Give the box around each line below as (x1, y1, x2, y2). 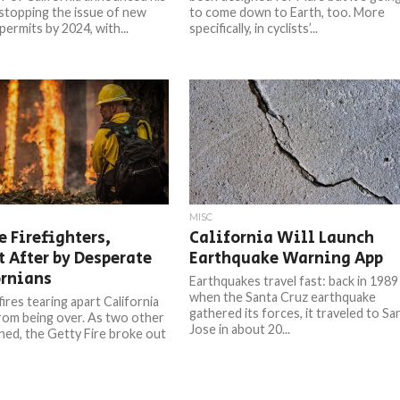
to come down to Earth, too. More (189, 4, 386, 20)
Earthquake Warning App (189, 246, 384, 271)
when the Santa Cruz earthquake (189, 289, 377, 304)
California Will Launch (189, 226, 375, 250)
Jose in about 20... (189, 321, 291, 337)
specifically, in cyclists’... (189, 21, 319, 36)
